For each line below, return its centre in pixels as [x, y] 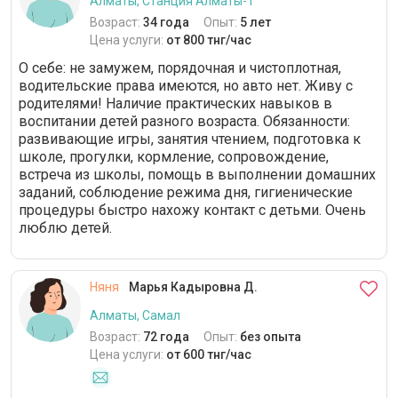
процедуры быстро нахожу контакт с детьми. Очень [192, 210]
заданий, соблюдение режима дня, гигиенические [186, 192]
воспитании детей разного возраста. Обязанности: [184, 121]
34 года [166, 22]
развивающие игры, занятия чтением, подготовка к [190, 139]
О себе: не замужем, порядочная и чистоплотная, [180, 68]
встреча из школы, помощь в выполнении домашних [197, 175]
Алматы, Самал [135, 315]
